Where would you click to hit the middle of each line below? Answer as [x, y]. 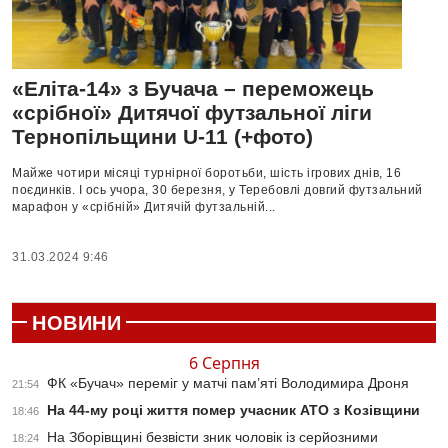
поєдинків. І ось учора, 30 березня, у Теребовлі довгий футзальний [217, 190]
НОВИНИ [76, 323]
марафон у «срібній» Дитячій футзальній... [144, 207]
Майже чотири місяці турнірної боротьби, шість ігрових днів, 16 [206, 173]
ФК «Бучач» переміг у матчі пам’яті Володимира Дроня [228, 383]
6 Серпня [224, 363]
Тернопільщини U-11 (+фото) [162, 137]
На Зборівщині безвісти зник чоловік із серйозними [212, 437]
